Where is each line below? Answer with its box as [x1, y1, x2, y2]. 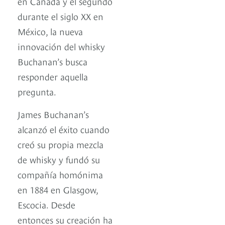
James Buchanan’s [18, 107, 89, 121]
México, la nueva [18, 25, 83, 38]
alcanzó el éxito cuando [18, 123, 109, 136]
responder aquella [18, 70, 88, 83]
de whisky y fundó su [18, 153, 100, 166]
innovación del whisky [18, 40, 105, 53]
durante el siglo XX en [18, 10, 103, 23]
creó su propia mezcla [18, 138, 103, 151]
